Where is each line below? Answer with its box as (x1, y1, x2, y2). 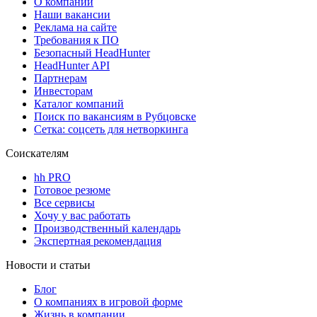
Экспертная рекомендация (34, 234, 161, 247)
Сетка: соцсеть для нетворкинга (34, 122, 188, 135)
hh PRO (34, 171, 71, 183)
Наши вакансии (34, 8, 110, 21)
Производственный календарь (34, 221, 180, 234)
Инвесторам (34, 84, 93, 97)
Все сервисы (34, 196, 95, 209)
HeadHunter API (34, 59, 110, 71)
